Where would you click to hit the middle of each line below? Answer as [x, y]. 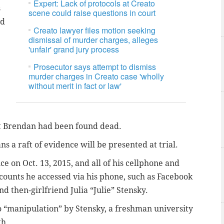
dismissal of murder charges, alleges [93, 40]
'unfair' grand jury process [74, 49]
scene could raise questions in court [92, 13]
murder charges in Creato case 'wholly [96, 76]
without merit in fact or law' [75, 86]
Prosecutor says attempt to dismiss [95, 67]
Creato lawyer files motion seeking [95, 30]
